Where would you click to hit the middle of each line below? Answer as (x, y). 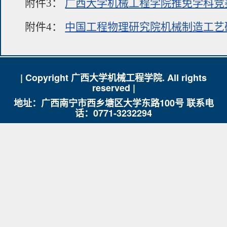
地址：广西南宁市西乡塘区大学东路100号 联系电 (113, 103)
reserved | (113, 88)
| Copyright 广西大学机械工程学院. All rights (113, 78)
